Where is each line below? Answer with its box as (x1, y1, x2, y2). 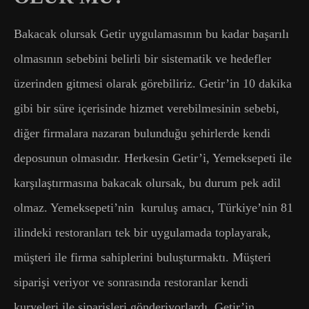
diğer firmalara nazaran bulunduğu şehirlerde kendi (14, 126, 270, 140)
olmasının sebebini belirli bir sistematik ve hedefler (14, 51, 271, 66)
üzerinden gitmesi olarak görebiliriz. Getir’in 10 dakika (14, 76, 292, 90)
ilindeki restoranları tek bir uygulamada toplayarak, (14, 225, 271, 239)
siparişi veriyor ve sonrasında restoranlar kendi (14, 275, 248, 289)
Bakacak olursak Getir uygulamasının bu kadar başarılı (14, 26, 289, 41)
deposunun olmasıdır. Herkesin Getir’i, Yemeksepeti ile (14, 150, 292, 165)
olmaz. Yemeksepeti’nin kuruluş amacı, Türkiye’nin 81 (14, 200, 293, 215)
